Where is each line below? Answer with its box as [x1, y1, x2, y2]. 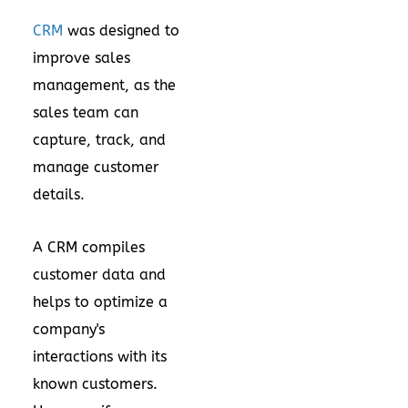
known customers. [33, 375, 158, 393]
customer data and [33, 266, 166, 283]
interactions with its [33, 348, 167, 365]
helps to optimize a [33, 293, 168, 311]
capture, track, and [33, 131, 166, 148]
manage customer [33, 158, 158, 176]
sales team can [33, 104, 138, 121]
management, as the [33, 76, 176, 94]
